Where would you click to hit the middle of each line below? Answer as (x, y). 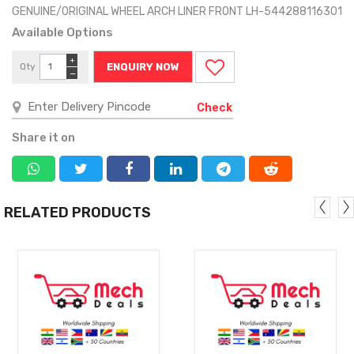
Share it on (43, 137)
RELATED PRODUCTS (77, 212)
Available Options (62, 32)
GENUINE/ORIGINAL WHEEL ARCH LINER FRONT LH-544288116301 (177, 11)
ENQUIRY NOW (143, 66)
